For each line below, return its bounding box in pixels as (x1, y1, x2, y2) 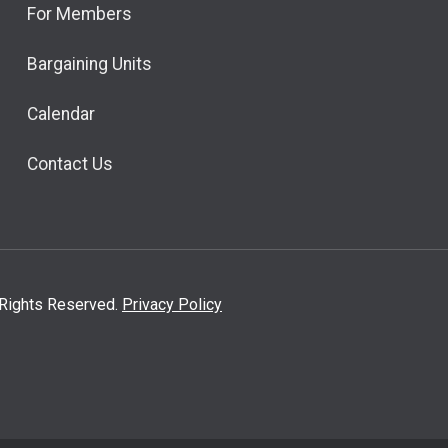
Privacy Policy (122, 295, 222, 314)
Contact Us (26, 154, 113, 174)
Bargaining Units (26, 54, 152, 74)
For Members (26, 4, 132, 24)
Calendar (26, 104, 95, 124)
